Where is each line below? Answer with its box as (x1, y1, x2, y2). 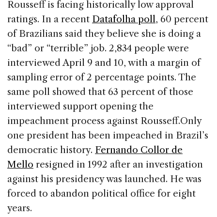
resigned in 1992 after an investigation (33, 158, 203, 170)
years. (7, 202, 32, 214)
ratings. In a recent (7, 13, 92, 25)
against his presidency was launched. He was (7, 173, 201, 185)
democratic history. (7, 144, 95, 155)
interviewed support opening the (7, 100, 154, 112)
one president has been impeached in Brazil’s (7, 129, 208, 141)
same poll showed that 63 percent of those (7, 86, 193, 97)
